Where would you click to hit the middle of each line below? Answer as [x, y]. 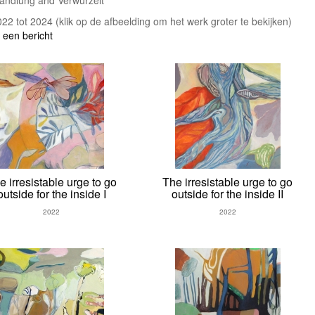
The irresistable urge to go [228, 182]
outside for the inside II [228, 194]
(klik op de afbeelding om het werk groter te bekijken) [174, 21]
